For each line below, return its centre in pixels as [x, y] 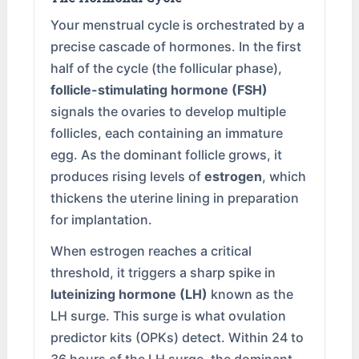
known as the [251, 294]
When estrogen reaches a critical [151, 251]
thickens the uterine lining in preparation [175, 198]
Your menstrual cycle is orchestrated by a [178, 25]
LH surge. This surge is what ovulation [169, 316]
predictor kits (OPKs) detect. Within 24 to [177, 338]
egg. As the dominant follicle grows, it [167, 155]
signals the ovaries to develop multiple [169, 112]
